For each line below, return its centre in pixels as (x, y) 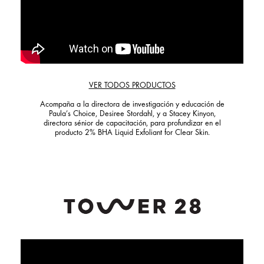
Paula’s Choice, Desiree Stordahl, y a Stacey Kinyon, (132, 115)
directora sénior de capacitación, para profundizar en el (132, 124)
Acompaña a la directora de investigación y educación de (132, 105)
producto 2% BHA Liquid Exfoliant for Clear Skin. (132, 133)
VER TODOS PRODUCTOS (132, 86)
